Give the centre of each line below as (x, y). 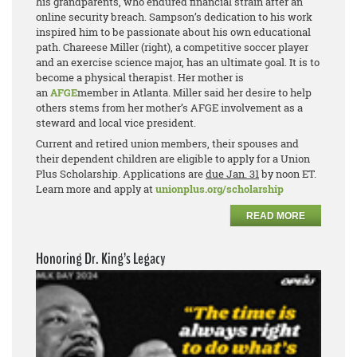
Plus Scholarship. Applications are (121, 174)
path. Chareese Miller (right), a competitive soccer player (172, 47)
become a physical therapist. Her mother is (140, 78)
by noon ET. (288, 174)
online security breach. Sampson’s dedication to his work (174, 17)
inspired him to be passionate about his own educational (173, 32)
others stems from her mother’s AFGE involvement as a (169, 108)
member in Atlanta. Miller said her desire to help (194, 93)
